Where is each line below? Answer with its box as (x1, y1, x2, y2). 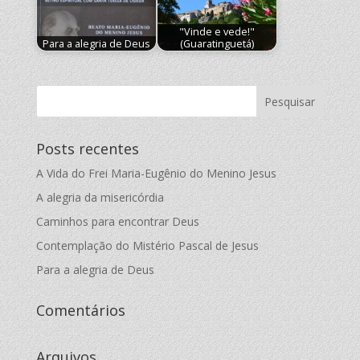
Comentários (35, 301, 125, 321)
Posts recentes (35, 139, 139, 159)
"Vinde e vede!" (178, 24, 255, 39)
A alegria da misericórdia (35, 190, 164, 206)
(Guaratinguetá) (179, 36, 254, 51)
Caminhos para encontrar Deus (35, 214, 199, 230)
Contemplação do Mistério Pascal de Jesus (35, 238, 259, 254)
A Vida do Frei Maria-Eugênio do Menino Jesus (35, 166, 276, 182)
